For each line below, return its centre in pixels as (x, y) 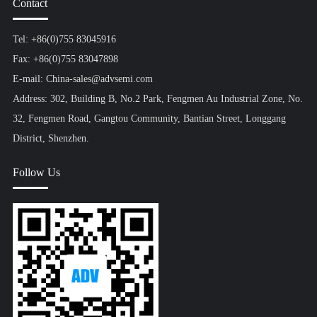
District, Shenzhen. (51, 139)
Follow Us (36, 173)
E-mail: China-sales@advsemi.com (82, 79)
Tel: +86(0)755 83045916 (64, 40)
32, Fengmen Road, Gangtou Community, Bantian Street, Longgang (149, 119)
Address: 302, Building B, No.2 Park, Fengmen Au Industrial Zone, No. (157, 99)
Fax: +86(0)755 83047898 (65, 59)
